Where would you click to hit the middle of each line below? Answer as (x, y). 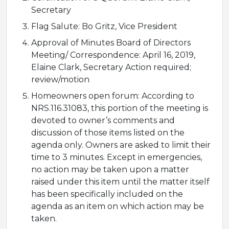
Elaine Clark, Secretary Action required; (111, 67)
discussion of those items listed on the (108, 133)
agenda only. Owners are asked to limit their (121, 145)
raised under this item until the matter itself (120, 182)
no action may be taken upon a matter (110, 170)
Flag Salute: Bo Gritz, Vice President (104, 27)
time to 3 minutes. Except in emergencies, (117, 157)
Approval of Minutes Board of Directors (111, 43)
